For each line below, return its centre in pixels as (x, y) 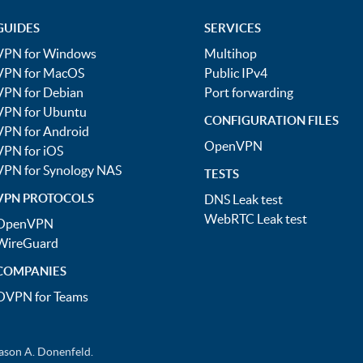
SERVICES (233, 28)
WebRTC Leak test (256, 219)
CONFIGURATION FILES (271, 120)
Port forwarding (249, 92)
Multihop (231, 53)
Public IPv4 (236, 73)
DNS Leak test (243, 199)
